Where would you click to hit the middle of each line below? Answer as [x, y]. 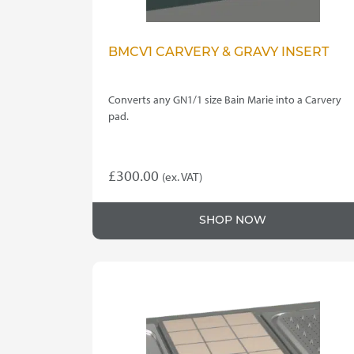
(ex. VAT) [182, 177]
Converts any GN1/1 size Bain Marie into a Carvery [225, 100]
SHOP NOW [233, 221]
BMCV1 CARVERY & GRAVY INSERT [218, 53]
